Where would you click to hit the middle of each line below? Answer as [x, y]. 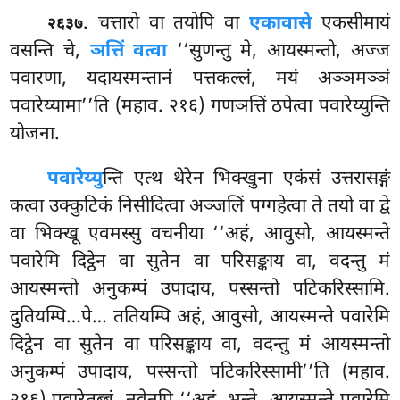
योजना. [35, 135]
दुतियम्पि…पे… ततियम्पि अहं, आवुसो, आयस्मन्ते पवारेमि [200, 318]
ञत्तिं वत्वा [129, 52]
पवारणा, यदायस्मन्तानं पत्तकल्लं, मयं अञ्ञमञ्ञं [200, 80]
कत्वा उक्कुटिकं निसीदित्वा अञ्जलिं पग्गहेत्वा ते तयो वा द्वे [200, 208]
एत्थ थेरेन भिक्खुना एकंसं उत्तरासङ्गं [262, 180]
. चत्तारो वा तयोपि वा [167, 25]
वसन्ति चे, [50, 52]
